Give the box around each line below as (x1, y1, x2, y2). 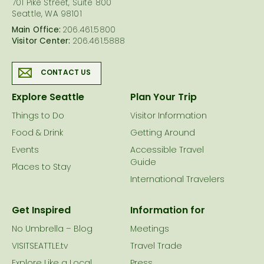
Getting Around (130, 127, 195, 141)
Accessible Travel (130, 144, 204, 158)
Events (12, 144, 39, 158)
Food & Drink (12, 127, 63, 141)
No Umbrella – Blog (12, 223, 93, 237)
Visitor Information (130, 110, 207, 124)
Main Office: (12, 24, 61, 37)
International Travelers (130, 173, 225, 187)
